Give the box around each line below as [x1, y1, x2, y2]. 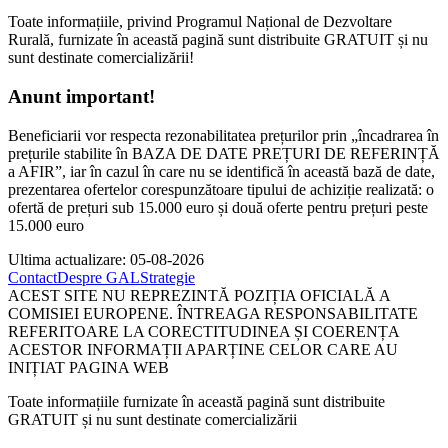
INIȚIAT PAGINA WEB [8, 358, 169, 376]
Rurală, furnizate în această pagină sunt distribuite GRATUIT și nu [8, 31, 428, 49]
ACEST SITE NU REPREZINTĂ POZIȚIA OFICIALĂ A [8, 286, 390, 304]
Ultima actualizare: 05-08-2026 [8, 250, 204, 268]
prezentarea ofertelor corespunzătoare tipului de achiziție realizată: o [8, 180, 434, 198]
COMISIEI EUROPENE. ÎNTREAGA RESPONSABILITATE [8, 304, 418, 322]
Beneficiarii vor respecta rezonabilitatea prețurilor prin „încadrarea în [8, 126, 439, 144]
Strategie [140, 268, 195, 286]
